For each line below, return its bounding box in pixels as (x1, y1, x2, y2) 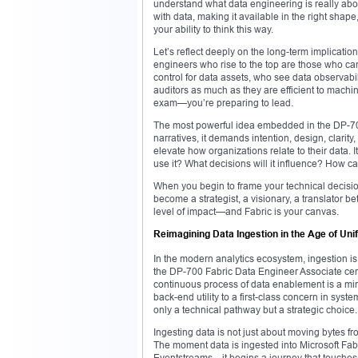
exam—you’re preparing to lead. (153, 96, 293, 109)
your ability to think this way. (153, 22, 273, 35)
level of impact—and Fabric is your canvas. (153, 205, 339, 217)
